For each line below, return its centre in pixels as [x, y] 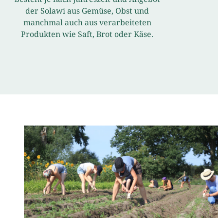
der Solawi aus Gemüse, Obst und [87, 11]
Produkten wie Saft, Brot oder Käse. [87, 34]
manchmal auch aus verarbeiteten [87, 22]
